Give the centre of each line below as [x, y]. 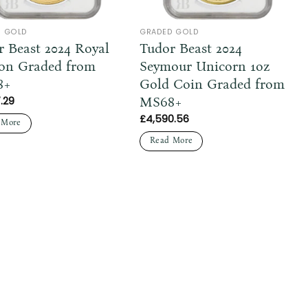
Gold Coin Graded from [212, 84]
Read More [172, 141]
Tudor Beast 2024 [191, 48]
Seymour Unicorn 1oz [205, 66]
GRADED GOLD [169, 32]
